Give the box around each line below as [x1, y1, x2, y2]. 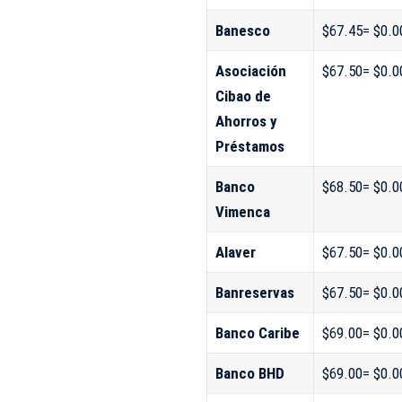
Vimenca [214, 202, 270, 221]
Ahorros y [214, 111, 277, 130]
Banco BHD [214, 363, 284, 382]
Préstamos [214, 136, 284, 155]
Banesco [214, 21, 270, 39]
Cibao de [214, 86, 271, 105]
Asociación [214, 61, 286, 80]
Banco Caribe [214, 323, 300, 342]
